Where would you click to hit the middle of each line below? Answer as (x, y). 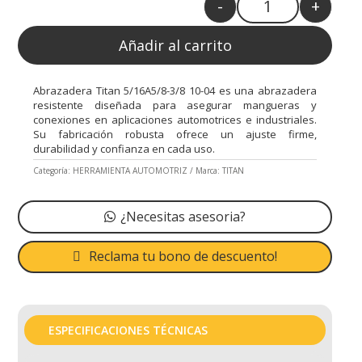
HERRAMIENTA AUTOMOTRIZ (130, 170)
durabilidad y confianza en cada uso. (124, 148)
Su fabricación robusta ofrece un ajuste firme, (175, 134)
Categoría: (53, 170)
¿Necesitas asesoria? (183, 216)
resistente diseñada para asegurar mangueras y (175, 105)
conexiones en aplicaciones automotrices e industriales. (175, 119)
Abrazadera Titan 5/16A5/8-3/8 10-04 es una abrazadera (175, 90)
